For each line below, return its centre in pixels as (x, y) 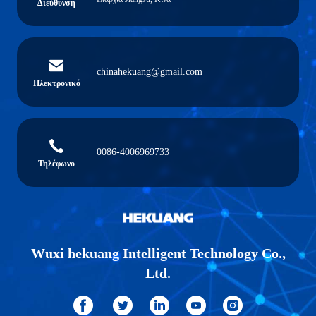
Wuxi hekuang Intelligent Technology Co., (158, 253)
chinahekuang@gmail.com (150, 72)
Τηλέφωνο (56, 164)
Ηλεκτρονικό (56, 83)
